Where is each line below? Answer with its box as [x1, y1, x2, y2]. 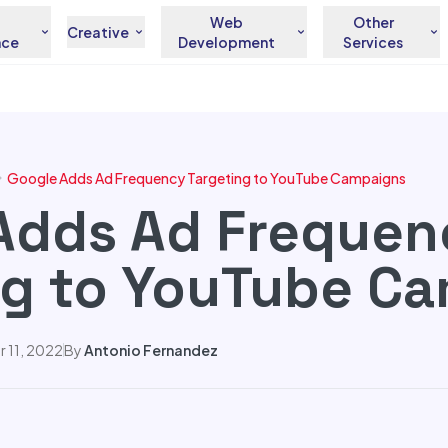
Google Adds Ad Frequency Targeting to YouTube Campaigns [7, 169, 406, 187]
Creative [67, 23, 130, 41]
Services [343, 33, 404, 51]
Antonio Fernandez [84, 341, 218, 359]
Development [177, 33, 275, 51]
